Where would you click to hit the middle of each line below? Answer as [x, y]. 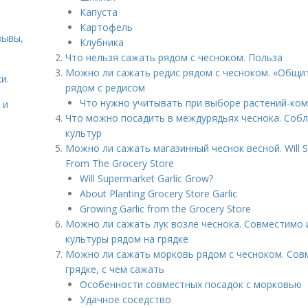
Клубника [102, 42]
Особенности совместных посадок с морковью [191, 284]
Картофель [106, 27]
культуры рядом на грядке [127, 239]
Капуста [99, 12]
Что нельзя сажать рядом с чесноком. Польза [174, 57]
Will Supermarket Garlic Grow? [146, 178]
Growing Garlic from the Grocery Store [165, 209]
